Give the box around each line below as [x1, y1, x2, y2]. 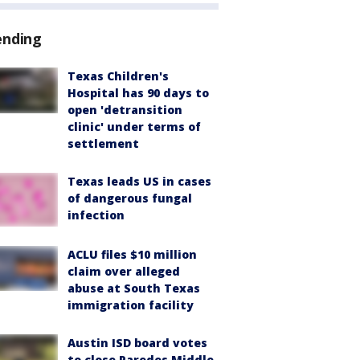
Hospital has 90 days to [67, 85, 209, 101]
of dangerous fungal [67, 190, 192, 207]
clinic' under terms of [67, 119, 201, 135]
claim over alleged [67, 264, 180, 279]
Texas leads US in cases [67, 174, 211, 190]
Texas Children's [67, 68, 169, 84]
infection [67, 207, 125, 223]
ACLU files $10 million [67, 247, 197, 262]
